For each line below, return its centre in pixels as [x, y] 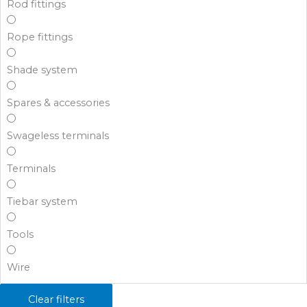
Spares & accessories [59, 103]
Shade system [42, 70]
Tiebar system [42, 202]
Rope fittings [40, 37]
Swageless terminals [58, 136]
